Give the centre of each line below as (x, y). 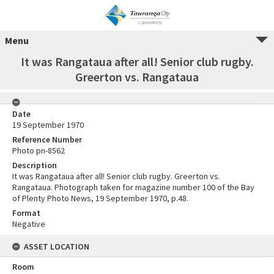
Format (26, 213)
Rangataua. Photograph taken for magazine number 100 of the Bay (133, 187)
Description (35, 165)
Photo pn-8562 (39, 150)
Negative (29, 224)
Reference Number (47, 139)
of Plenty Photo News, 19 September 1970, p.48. (100, 198)
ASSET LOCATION (57, 246)
